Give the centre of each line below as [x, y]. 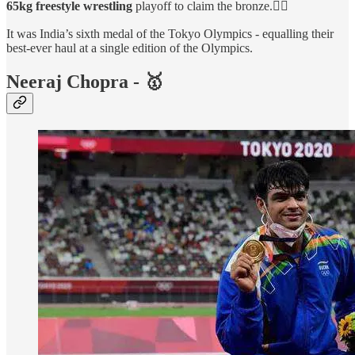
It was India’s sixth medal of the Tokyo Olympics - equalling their [170, 33]
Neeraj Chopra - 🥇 [85, 81]
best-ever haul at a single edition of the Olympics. [130, 48]
